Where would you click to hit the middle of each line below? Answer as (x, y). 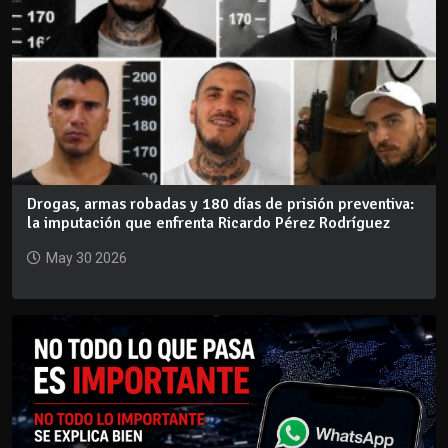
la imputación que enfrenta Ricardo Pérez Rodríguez (208, 222)
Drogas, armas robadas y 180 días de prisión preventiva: (220, 203)
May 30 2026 (86, 257)
